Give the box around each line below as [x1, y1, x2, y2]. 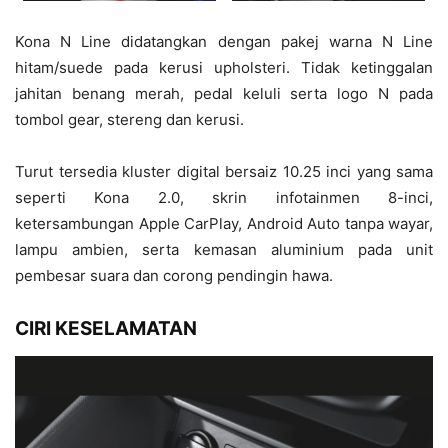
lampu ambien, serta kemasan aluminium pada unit [15, 239, 433, 259]
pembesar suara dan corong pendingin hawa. [15, 265, 337, 285]
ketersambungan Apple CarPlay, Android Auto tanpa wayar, [15, 213, 433, 233]
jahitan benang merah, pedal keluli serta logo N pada [15, 83, 433, 103]
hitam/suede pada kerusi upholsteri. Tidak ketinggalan [15, 57, 433, 77]
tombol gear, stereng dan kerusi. [15, 109, 248, 129]
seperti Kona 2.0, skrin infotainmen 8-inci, [15, 187, 433, 207]
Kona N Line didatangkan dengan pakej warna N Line [15, 31, 433, 51]
